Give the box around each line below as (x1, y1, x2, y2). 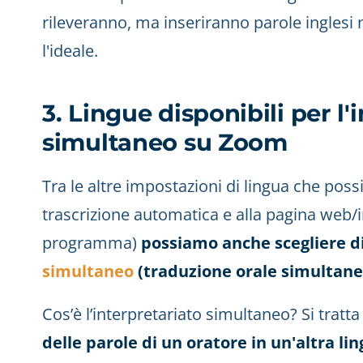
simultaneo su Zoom (42, 128, 288, 156)
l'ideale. (42, 40, 98, 62)
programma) (42, 232, 141, 254)
